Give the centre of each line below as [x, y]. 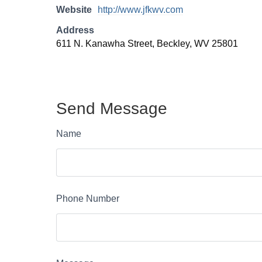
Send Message [112, 108]
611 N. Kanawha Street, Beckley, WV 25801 [147, 44]
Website [74, 10]
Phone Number [88, 199]
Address [75, 30]
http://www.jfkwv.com [140, 10]
